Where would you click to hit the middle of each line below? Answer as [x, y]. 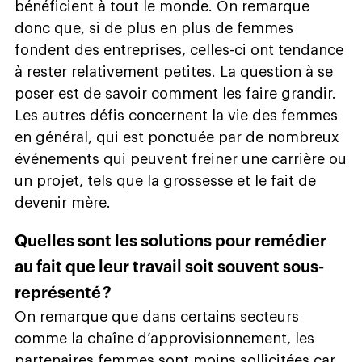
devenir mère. [63, 202]
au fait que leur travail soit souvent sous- [169, 267]
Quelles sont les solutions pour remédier [170, 241]
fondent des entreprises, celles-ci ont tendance [179, 50]
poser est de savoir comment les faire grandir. [175, 93]
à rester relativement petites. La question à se [174, 72]
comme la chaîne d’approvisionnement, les [164, 338]
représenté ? [63, 293]
